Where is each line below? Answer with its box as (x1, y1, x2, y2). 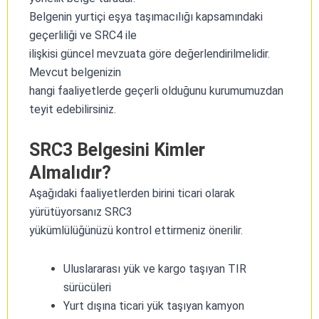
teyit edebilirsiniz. (29, 102, 116, 116)
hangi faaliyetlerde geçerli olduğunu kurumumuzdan (29, 83, 283, 98)
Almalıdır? (29, 162, 111, 183)
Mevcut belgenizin (29, 65, 121, 79)
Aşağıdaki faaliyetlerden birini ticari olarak (29, 186, 235, 200)
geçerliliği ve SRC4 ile (29, 28, 137, 42)
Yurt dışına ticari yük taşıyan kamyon (63, 298, 244, 313)
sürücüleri (63, 280, 111, 294)
